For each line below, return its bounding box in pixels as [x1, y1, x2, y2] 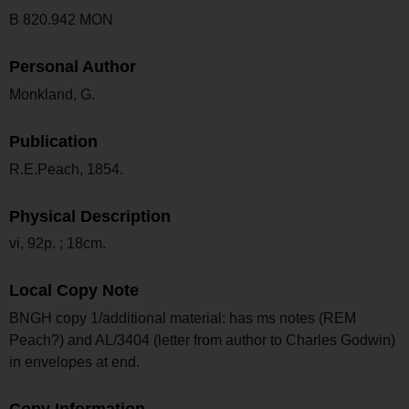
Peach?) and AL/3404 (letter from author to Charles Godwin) [9, 332, 395, 349]
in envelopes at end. [9, 354, 140, 371]
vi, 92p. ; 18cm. [9, 236, 106, 252]
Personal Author [9, 58, 136, 77]
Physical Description [9, 206, 171, 225]
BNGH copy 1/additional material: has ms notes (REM [9, 310, 356, 327]
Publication [9, 131, 98, 151]
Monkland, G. [9, 86, 95, 102]
